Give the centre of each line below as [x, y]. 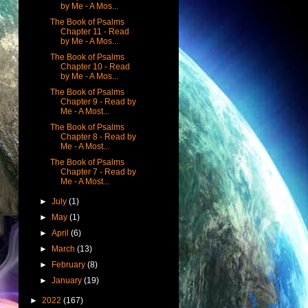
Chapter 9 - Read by [98, 101]
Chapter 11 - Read [95, 31]
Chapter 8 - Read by [98, 136]
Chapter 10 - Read [95, 66]
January [67, 280]
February [69, 264]
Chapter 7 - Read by [98, 172]
